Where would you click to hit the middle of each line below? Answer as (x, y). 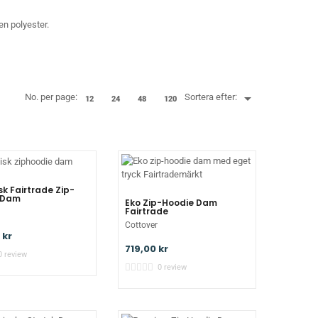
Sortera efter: (211, 97)
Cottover (141, 225)
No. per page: (51, 97)
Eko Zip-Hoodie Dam (171, 203)
